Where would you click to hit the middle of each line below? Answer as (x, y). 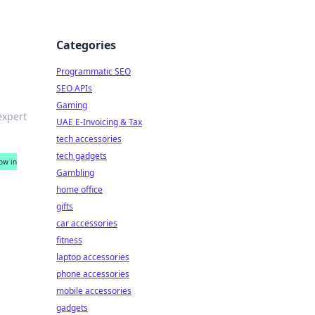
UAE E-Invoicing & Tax (99, 122)
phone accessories (93, 274)
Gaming (72, 105)
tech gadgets (82, 156)
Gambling (75, 173)
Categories (86, 45)
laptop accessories (93, 257)
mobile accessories (94, 291)
